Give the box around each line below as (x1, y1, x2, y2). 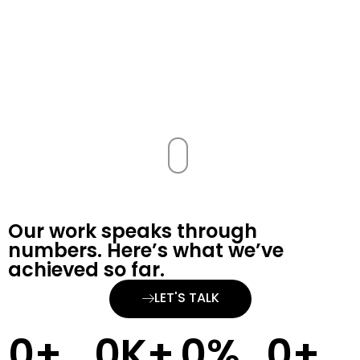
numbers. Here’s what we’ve (8, 237, 284, 264)
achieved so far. (8, 256, 165, 284)
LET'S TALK (153, 288, 219, 308)
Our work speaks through (8, 218, 257, 245)
